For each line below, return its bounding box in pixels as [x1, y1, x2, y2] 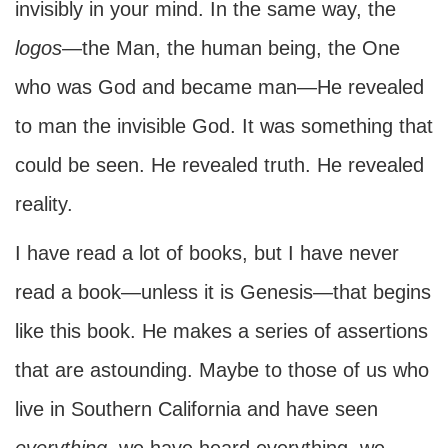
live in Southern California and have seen [15, 398, 378, 420]
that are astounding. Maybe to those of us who [15, 359, 429, 381]
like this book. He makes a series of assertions [15, 320, 428, 342]
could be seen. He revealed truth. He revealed [15, 154, 424, 176]
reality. [15, 193, 73, 215]
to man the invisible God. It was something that [15, 115, 433, 137]
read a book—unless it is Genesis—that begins [15, 281, 431, 303]
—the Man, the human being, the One [62, 37, 400, 59]
